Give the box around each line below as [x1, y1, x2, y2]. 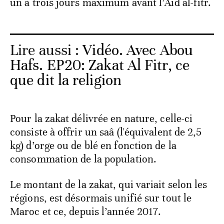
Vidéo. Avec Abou [82, 40, 193, 59]
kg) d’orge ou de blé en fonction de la [10, 138, 176, 152]
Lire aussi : [10, 40, 83, 59]
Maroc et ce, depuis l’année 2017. [10, 204, 161, 218]
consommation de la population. [10, 152, 157, 165]
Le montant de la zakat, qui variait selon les [10, 177, 207, 191]
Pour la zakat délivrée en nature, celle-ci [10, 111, 193, 125]
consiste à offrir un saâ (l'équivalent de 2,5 [10, 125, 202, 138]
